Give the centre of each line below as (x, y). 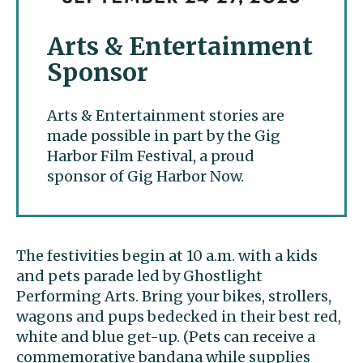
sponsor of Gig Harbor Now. (145, 176)
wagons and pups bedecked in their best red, (179, 316)
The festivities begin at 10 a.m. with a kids (167, 255)
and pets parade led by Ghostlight (139, 275)
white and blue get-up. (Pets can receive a (166, 336)
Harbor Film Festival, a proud (151, 156)
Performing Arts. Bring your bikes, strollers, (174, 296)
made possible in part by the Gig (164, 135)
